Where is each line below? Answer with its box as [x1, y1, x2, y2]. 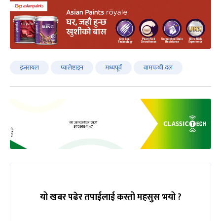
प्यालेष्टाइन [61, 62, 83, 73]
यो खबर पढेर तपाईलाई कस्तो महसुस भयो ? [39, 189, 182, 205]
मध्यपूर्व [105, 62, 122, 73]
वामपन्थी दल [144, 62, 173, 73]
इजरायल [20, 62, 39, 73]
